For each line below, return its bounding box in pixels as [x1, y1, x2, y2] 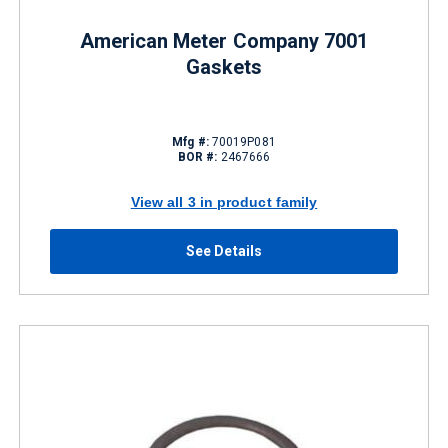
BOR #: [177, 150, 218, 164]
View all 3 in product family [130, 193, 318, 210]
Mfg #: [172, 135, 209, 149]
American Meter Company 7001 [79, 29, 369, 53]
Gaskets [185, 55, 263, 79]
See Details [186, 243, 262, 259]
